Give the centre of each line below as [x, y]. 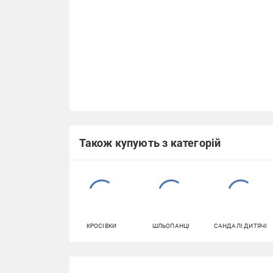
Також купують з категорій [150, 143]
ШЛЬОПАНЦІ [171, 226]
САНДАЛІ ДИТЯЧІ [240, 226]
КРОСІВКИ [101, 226]
